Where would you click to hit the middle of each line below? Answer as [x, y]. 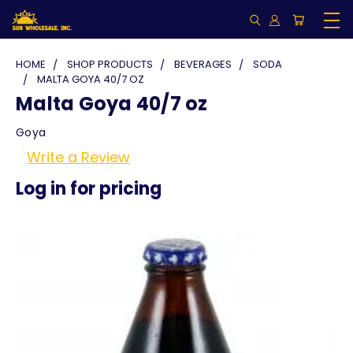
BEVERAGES [203, 64]
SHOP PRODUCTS [110, 64]
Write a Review [78, 157]
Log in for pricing [89, 188]
